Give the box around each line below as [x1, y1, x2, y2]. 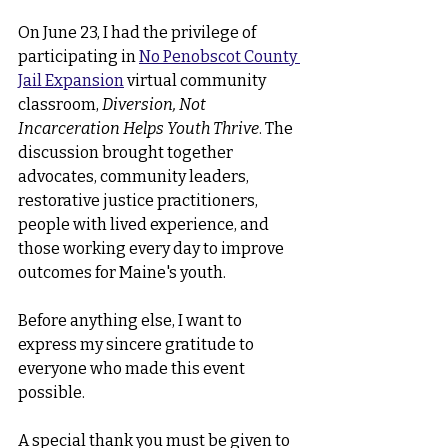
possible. [18, 383, 85, 402]
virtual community [127, 71, 269, 90]
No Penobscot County [139, 47, 300, 66]
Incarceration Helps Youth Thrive [18, 119, 259, 138]
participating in [18, 47, 139, 66]
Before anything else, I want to [18, 311, 245, 330]
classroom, [18, 95, 102, 114]
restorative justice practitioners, [18, 191, 261, 210]
